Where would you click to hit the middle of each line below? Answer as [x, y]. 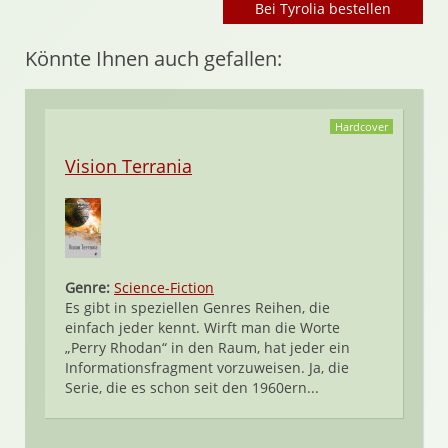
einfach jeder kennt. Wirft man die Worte [202, 327]
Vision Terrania [128, 166]
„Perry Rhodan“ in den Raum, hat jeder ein [207, 347]
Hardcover [361, 126]
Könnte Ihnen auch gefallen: [153, 58]
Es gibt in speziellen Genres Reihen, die [197, 307]
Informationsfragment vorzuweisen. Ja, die [207, 367]
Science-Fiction [164, 287]
